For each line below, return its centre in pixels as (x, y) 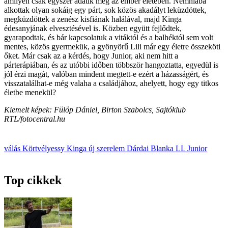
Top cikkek (33, 180)
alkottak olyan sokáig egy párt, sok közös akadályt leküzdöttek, (105, 10)
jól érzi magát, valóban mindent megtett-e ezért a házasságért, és (106, 74)
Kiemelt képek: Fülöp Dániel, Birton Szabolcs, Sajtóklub (95, 110)
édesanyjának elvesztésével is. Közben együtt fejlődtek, (93, 28)
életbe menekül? (30, 93)
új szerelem (108, 149)
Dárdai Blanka (151, 149)
